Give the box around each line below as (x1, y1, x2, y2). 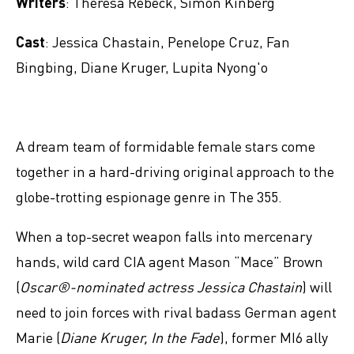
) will (302, 277, 332, 296)
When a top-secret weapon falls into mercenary (16, 227, 312, 245)
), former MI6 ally (220, 328, 328, 346)
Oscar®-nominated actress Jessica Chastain (20, 277, 302, 296)
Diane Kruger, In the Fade (60, 328, 220, 346)
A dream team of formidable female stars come (16, 137, 315, 155)
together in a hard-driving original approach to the (16, 162, 334, 180)
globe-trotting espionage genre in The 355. (16, 187, 288, 205)
